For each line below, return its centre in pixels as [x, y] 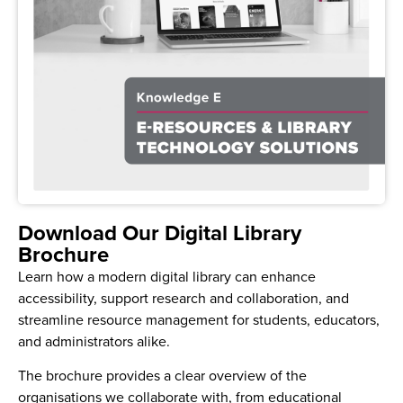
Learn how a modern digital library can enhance [167, 276]
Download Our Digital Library [160, 232]
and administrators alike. [96, 340]
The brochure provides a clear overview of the [162, 376]
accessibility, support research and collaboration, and [184, 297]
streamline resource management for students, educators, [199, 319]
